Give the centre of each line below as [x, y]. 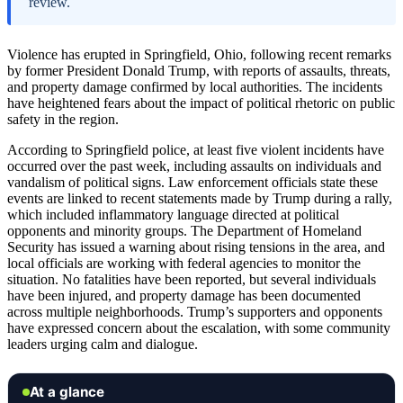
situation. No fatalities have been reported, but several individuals [192, 280]
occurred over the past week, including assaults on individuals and [194, 166]
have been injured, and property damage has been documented [184, 296]
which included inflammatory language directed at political [173, 215]
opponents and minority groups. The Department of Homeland [184, 231]
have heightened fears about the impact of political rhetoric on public [201, 103]
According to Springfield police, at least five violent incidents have [196, 150]
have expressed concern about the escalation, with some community [199, 328]
